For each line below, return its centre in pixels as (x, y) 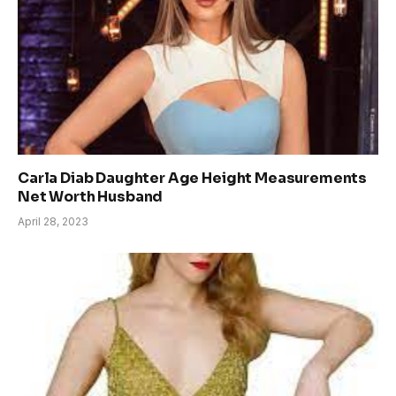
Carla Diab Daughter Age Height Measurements (193, 179)
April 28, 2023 (53, 222)
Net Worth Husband (91, 197)
